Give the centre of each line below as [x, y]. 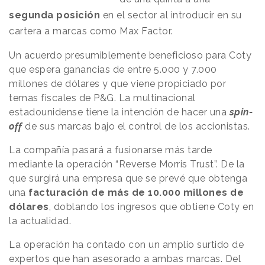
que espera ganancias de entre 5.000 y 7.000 [113, 69]
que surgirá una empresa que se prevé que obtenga [128, 178]
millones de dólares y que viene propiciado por [117, 83]
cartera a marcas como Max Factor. [91, 31]
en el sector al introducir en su [171, 15]
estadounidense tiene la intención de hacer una [119, 112]
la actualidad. [40, 221]
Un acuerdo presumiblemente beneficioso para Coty [130, 55]
